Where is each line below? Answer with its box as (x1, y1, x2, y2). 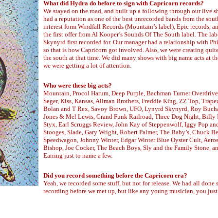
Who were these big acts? (43, 82, 112, 89)
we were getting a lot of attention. (43, 62, 131, 69)
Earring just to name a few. (43, 152, 112, 159)
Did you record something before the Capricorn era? (43, 172, 187, 179)
